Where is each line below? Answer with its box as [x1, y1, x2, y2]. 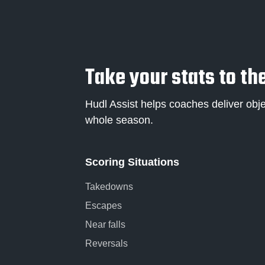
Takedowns [85, 182, 133, 192]
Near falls [85, 219, 125, 230]
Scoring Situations [85, 156, 179, 169]
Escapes [85, 201, 122, 211]
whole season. [85, 114, 153, 127]
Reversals [85, 238, 128, 249]
